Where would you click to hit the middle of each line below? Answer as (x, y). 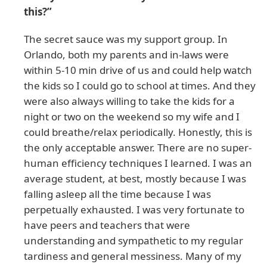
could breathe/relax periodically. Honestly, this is (138, 132)
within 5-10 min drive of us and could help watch (138, 70)
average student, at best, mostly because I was (135, 178)
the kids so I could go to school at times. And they (140, 85)
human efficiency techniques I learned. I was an (138, 163)
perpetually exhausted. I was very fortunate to (134, 209)
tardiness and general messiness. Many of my (133, 256)
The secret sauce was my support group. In (126, 39)
